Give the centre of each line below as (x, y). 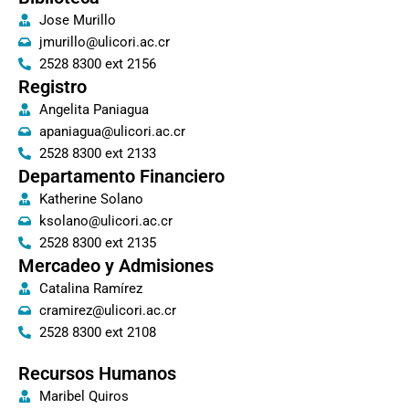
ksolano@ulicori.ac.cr (105, 221)
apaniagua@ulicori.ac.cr (112, 132)
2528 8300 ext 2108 (97, 333)
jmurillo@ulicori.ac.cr (104, 42)
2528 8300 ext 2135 (97, 243)
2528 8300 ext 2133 (97, 154)
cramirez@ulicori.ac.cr (107, 311)
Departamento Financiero (121, 177)
